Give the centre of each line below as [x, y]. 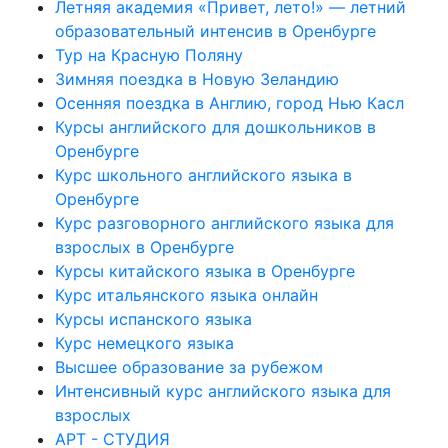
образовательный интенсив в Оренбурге [215, 30]
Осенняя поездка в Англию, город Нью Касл [229, 102]
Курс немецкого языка [144, 342]
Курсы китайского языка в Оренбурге [205, 270]
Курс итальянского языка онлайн [186, 294]
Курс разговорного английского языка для [224, 222]
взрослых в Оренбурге [144, 246]
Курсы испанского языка [153, 318]
